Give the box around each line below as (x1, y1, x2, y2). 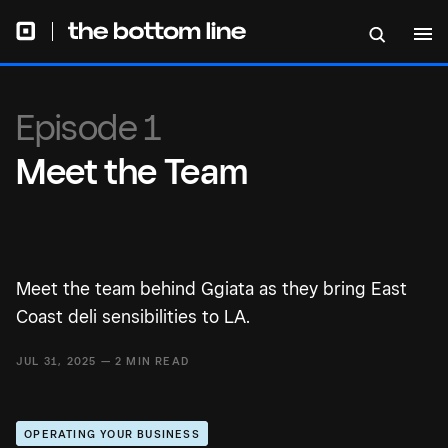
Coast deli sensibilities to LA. (16, 306, 250, 327)
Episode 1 (16, 105, 162, 148)
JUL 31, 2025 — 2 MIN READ (16, 354, 189, 368)
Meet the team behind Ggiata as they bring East (16, 278, 407, 299)
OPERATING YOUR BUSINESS (24, 427, 200, 442)
